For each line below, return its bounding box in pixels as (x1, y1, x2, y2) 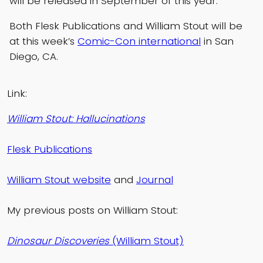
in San (201, 33, 234, 48)
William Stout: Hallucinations (7, 112, 145, 126)
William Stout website (7, 173, 111, 187)
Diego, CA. (9, 49, 58, 63)
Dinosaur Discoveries (7, 234, 109, 248)
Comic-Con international (77, 33, 201, 48)
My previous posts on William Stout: (7, 203, 178, 218)
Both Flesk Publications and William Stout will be (9, 18, 242, 33)
